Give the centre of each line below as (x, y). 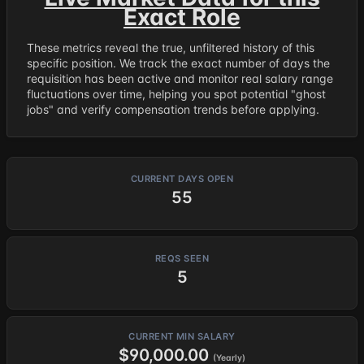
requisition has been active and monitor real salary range (180, 78)
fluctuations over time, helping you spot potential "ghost (176, 94)
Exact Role (182, 17)
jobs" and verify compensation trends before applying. (173, 109)
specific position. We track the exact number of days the (178, 63)
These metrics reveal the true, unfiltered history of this (171, 48)
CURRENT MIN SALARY (182, 336)
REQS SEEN (182, 258)
